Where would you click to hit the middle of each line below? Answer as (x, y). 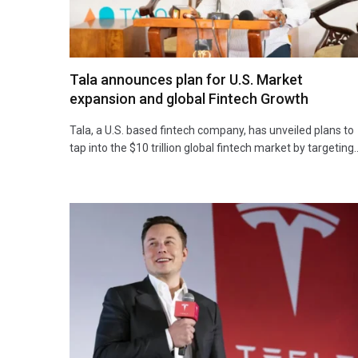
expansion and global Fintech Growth (189, 98)
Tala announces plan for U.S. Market (186, 79)
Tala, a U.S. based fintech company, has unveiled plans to (212, 130)
